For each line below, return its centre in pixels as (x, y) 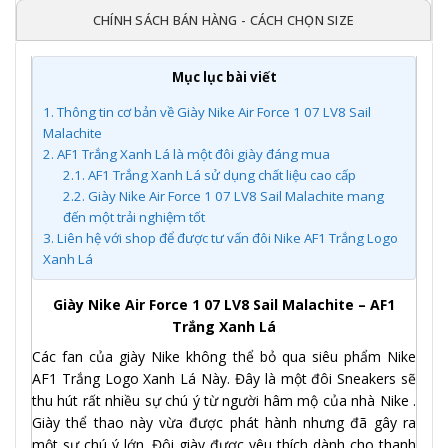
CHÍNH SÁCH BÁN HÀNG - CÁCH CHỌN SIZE (223, 20)
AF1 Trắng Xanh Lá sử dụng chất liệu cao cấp (220, 174)
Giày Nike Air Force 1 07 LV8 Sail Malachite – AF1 (224, 304)
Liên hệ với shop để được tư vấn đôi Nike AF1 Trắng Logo (226, 237)
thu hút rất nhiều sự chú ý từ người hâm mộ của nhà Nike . (224, 400)
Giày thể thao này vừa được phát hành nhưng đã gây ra (224, 422)
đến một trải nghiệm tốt (133, 216)
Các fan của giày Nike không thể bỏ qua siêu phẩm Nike (224, 356)
